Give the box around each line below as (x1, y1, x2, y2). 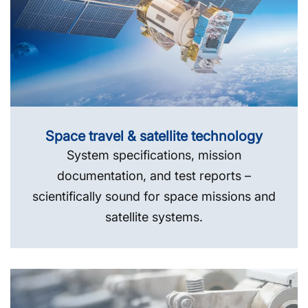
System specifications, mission (67, 147, 241, 162)
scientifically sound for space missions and (32, 188, 276, 203)
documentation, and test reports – (57, 168, 251, 183)
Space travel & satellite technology (45, 127, 263, 144)
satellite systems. (105, 209, 203, 224)
